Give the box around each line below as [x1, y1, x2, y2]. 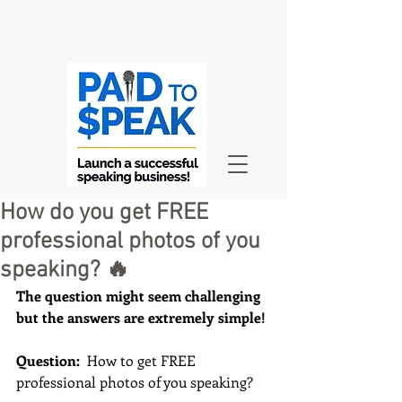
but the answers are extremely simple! [16, 308, 266, 327]
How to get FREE [87, 351, 199, 370]
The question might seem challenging [16, 286, 264, 305]
